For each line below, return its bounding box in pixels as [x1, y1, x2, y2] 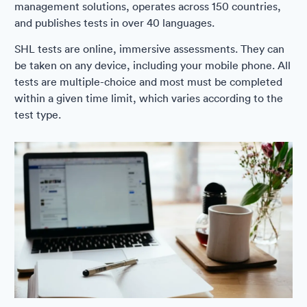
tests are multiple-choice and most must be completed [14, 75, 282, 88]
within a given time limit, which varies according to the [14, 91, 283, 105]
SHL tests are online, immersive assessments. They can [14, 42, 284, 56]
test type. [14, 108, 61, 121]
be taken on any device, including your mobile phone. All [14, 58, 291, 72]
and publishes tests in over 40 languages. [14, 16, 214, 29]
